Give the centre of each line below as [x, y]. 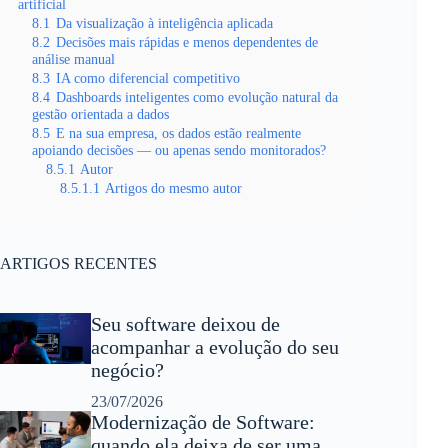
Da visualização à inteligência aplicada [164, 23]
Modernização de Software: [202, 421]
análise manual [73, 59]
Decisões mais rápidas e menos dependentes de [187, 42]
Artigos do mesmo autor [173, 188]
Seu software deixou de [185, 324]
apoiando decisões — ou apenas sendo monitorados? [179, 150]
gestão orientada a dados [100, 114]
